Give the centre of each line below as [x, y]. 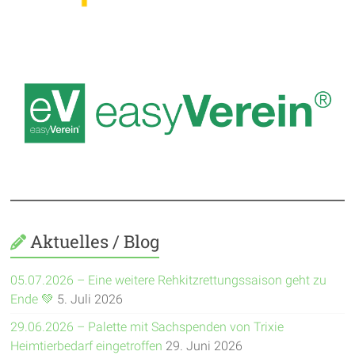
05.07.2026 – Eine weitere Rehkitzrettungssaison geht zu [169, 280]
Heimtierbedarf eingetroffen [87, 345]
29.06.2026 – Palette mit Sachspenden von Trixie [147, 326]
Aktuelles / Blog [95, 241]
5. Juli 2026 [90, 299]
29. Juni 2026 [204, 345]
